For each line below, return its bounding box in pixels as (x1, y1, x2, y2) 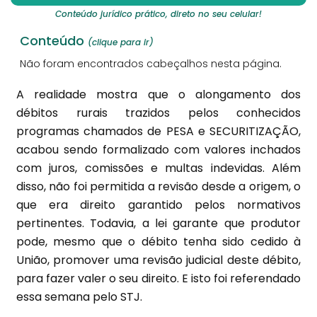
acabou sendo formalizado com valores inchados (16, 142, 301, 158)
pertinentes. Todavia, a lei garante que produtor (16, 215, 301, 231)
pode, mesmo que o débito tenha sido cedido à (16, 234, 301, 250)
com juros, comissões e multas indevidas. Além (16, 160, 301, 176)
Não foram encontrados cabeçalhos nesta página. (20, 57, 282, 71)
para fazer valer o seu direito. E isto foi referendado (16, 270, 301, 287)
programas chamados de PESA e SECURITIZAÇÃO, (16, 123, 301, 139)
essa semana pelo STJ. (16, 289, 142, 305)
